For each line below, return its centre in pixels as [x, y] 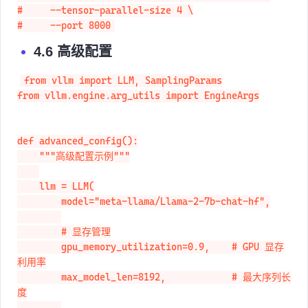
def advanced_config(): [78, 141]
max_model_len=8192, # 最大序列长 [39, 277]
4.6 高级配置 [73, 51]
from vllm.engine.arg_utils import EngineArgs [138, 96]
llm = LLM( [28, 187]
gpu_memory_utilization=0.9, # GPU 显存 [39, 247]
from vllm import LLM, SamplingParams [123, 81]
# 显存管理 [39, 232]
